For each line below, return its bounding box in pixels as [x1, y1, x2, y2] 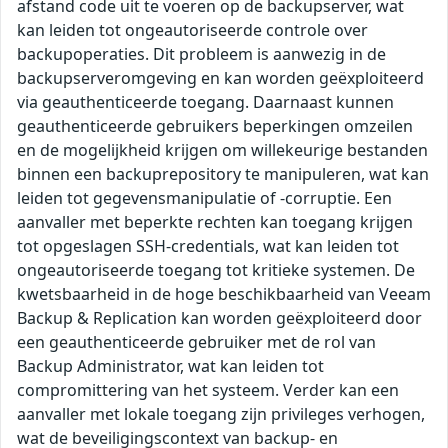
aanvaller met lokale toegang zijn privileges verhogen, [17, 403, 425, 426]
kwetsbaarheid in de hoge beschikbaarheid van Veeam [17, 283, 431, 306]
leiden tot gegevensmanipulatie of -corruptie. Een [17, 187, 392, 210]
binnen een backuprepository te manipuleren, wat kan [17, 163, 429, 186]
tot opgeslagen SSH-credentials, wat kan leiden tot [17, 235, 399, 258]
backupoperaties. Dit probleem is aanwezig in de [17, 43, 386, 66]
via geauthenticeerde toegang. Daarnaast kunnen [17, 91, 394, 114]
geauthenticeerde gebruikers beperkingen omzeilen [17, 115, 413, 138]
